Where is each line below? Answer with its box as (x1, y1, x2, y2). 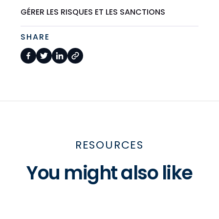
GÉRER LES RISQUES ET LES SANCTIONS (21, 6, 166, 18)
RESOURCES (75, 137, 144, 153)
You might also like (26, 160, 193, 186)
